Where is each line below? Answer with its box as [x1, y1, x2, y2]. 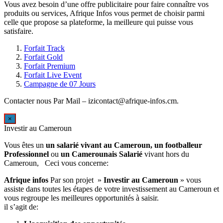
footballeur [165, 140, 202, 149]
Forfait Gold [24, 52, 63, 61]
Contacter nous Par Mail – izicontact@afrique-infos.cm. [4, 96, 179, 105]
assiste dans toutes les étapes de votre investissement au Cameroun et [4, 184, 219, 193]
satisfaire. [4, 26, 33, 35]
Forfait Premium [24, 61, 75, 70]
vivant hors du [144, 149, 189, 158]
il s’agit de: [4, 202, 38, 211]
